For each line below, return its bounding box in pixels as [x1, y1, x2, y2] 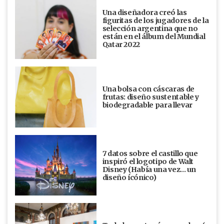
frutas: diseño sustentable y [102, 92, 199, 101]
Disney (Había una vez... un [102, 164, 196, 174]
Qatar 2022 [102, 40, 140, 49]
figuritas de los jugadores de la [102, 16, 209, 25]
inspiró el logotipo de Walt [102, 156, 194, 166]
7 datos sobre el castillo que [102, 148, 198, 158]
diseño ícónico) [102, 172, 156, 182]
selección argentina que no [102, 24, 198, 33]
